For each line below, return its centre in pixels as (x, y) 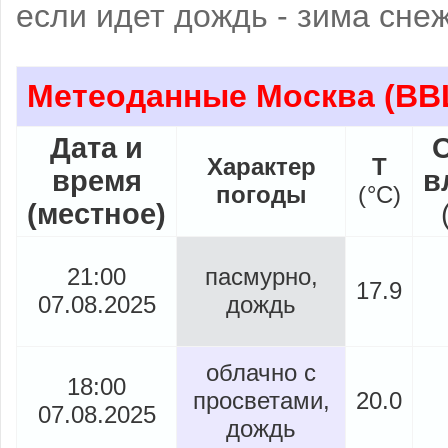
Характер (261, 166)
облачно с (261, 372)
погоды (261, 194)
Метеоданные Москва (201, 96)
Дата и (96, 148)
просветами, (261, 400)
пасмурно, (261, 276)
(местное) (96, 214)
